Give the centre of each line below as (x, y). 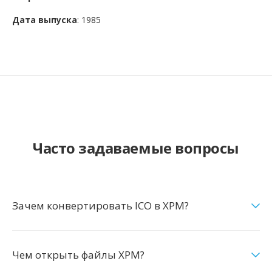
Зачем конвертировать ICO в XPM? (100, 206)
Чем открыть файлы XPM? (78, 255)
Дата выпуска (45, 20)
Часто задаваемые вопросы (136, 148)
